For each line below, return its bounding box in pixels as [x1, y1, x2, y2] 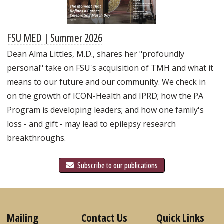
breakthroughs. [7, 132, 66, 143]
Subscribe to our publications [76, 159, 158, 171]
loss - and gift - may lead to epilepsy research [7, 118, 176, 129]
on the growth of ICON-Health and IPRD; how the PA [7, 90, 203, 101]
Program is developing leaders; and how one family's [7, 104, 204, 115]
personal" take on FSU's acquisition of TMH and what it [7, 62, 213, 73]
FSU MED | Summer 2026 [7, 29, 102, 45]
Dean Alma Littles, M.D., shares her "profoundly [7, 48, 184, 59]
